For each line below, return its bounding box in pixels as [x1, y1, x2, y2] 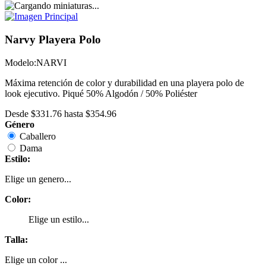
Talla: [5, 234, 28, 245]
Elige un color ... [5, 254, 67, 265]
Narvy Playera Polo [5, 33, 101, 46]
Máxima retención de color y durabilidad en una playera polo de [5, 77, 244, 88]
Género [5, 119, 34, 129]
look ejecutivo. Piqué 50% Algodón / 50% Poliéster [5, 88, 197, 99]
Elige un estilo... [28, 214, 89, 224]
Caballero [20, 131, 56, 141]
